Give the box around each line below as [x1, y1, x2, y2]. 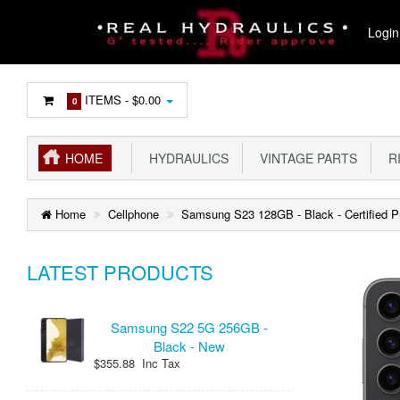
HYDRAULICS [142, 149, 229, 167]
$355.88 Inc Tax [94, 354, 180, 371]
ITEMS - [81, 91, 133, 108]
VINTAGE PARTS [253, 149, 357, 167]
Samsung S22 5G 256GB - [110, 318, 268, 337]
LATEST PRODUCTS [27, 258, 213, 286]
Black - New [153, 337, 225, 355]
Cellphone [108, 205, 159, 222]
